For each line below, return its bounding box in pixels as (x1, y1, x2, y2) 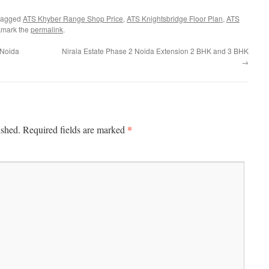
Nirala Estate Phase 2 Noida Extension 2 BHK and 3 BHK (62, 46, 249, 56)
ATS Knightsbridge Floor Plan (127, 13, 223, 24)
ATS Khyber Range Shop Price (23, 13, 123, 24)
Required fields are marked (23, 123, 127, 136)
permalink (31, 24, 63, 35)
